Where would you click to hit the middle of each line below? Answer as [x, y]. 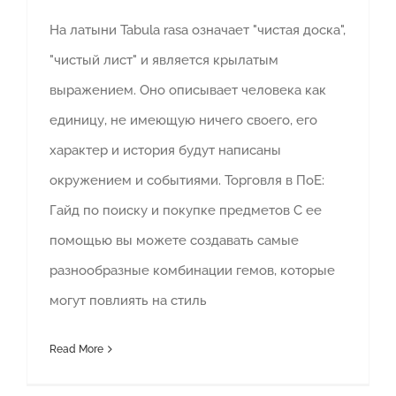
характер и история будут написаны [165, 151]
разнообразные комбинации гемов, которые [192, 271]
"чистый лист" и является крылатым [164, 61]
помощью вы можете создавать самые [174, 241]
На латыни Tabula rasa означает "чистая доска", [198, 30]
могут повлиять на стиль [128, 301]
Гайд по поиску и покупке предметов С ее [186, 211]
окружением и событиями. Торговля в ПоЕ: [187, 181]
